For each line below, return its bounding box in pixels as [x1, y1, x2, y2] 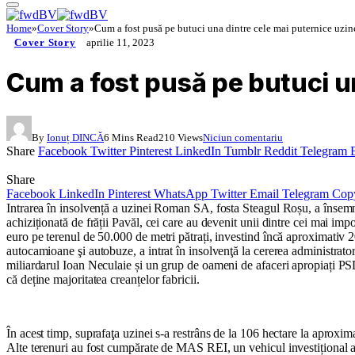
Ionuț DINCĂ [47, 132, 104, 144]
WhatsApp [154, 187, 208, 201]
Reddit [264, 144, 297, 158]
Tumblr [224, 144, 261, 158]
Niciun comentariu [203, 132, 283, 144]
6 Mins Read [104, 132, 158, 144]
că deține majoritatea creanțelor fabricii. [6, 273, 200, 287]
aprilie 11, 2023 [86, 36, 155, 49]
